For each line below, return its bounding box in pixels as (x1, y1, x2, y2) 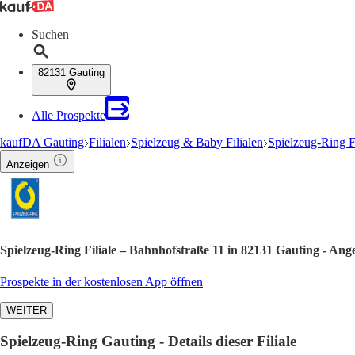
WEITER (6, 303, 47, 316)
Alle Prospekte (32, 109, 105, 122)
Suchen (32, 28, 69, 41)
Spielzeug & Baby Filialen (131, 136, 263, 149)
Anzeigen (6, 158, 49, 170)
